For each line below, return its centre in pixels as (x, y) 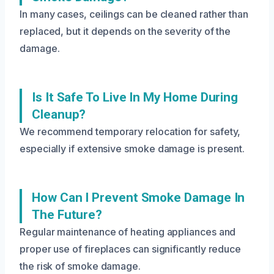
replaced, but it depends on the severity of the (125, 31)
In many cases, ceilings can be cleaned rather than (134, 14)
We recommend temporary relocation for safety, (130, 131)
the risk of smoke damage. (80, 266)
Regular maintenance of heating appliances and (128, 231)
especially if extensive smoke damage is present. (132, 148)
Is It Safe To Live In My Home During (135, 97)
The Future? (67, 214)
